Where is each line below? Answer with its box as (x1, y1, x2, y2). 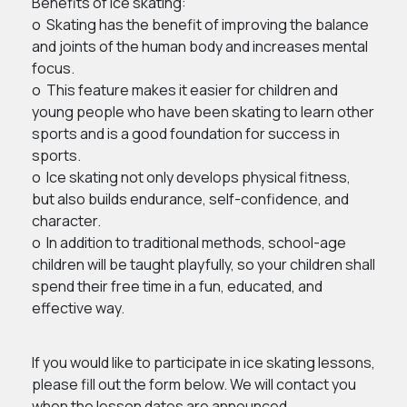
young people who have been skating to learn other (32, 102, 374, 123)
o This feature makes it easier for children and (32, 80, 338, 101)
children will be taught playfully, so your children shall (32, 254, 375, 275)
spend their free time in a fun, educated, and (32, 276, 323, 297)
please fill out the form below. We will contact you (32, 374, 356, 395)
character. (32, 211, 101, 232)
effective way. (32, 298, 124, 319)
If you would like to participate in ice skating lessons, (32, 352, 375, 373)
